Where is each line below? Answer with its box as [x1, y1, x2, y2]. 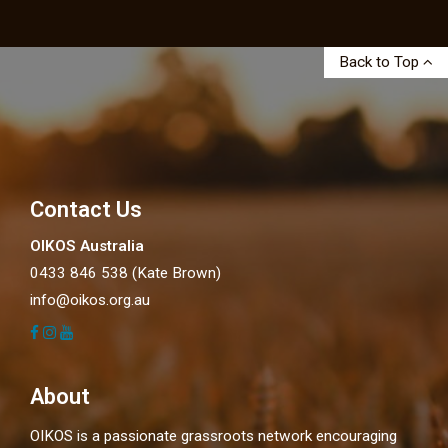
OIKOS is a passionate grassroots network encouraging [30, 427, 397, 446]
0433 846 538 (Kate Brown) [30, 264, 221, 283]
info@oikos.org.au [30, 291, 150, 310]
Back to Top [339, 53, 423, 72]
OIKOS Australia [30, 237, 144, 256]
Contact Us [30, 196, 142, 223]
